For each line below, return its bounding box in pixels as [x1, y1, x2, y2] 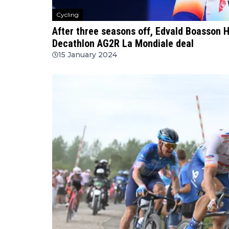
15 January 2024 [58, 50, 117, 59]
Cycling [56, 10, 79, 18]
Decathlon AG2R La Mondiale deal [52, 37, 194, 50]
